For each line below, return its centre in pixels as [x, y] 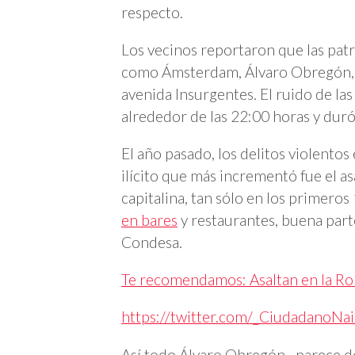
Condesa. [152, 242]
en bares [149, 219]
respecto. [152, 12]
